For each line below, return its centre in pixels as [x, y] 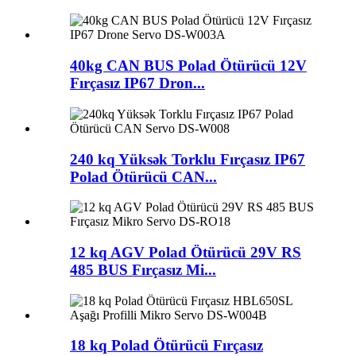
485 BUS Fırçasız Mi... [143, 270]
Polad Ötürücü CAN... [143, 176]
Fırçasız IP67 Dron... [137, 83]
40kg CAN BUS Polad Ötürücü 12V [188, 66]
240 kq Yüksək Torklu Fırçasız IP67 [188, 159]
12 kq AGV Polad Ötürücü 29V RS [186, 253]
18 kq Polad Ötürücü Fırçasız [166, 346]
